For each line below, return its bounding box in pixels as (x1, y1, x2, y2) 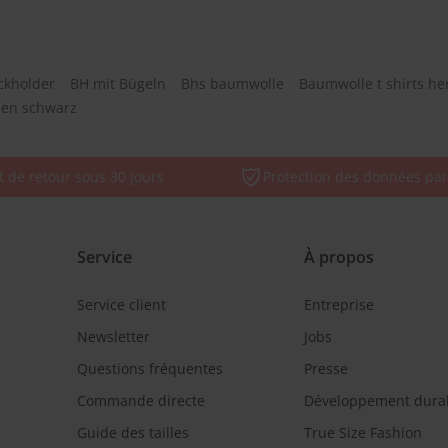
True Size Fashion (304, 423, 422, 442)
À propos (304, 246, 374, 268)
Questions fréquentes (76, 359, 223, 378)
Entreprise (304, 295, 374, 314)
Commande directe (76, 391, 205, 410)
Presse (304, 359, 348, 378)
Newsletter (76, 327, 150, 346)
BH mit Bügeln (70, 74, 166, 93)
